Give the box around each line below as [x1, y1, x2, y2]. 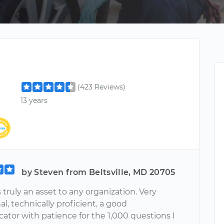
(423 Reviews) [77, 82, 126, 91]
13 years [20, 96, 48, 105]
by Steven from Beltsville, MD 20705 [21, 167, 175, 177]
